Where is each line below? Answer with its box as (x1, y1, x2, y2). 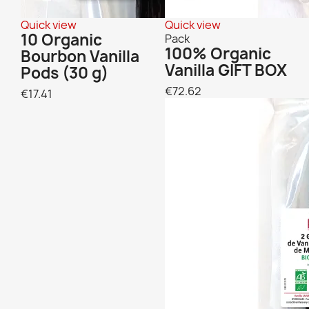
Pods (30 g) (21, 62, 108, 83)
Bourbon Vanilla (21, 46, 139, 67)
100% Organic (165, 43, 271, 64)
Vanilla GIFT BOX (165, 59, 287, 81)
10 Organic (21, 29, 102, 50)
